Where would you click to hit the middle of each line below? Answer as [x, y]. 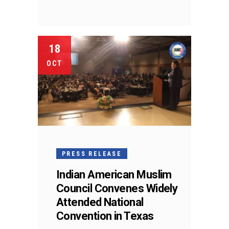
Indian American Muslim [114, 174]
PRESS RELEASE [92, 154]
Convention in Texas [105, 216]
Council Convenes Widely [117, 188]
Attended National [100, 202]
